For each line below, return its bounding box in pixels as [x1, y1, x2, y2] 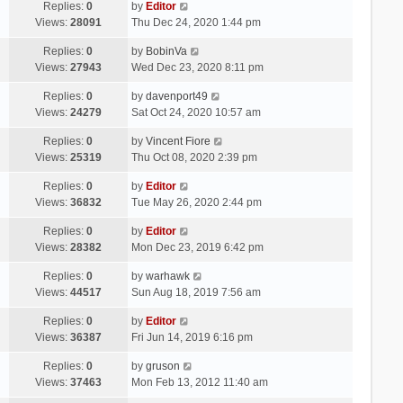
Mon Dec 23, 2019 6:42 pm [130, 240, 264, 254]
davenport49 [145, 89, 208, 103]
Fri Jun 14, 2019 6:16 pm [130, 330, 253, 344]
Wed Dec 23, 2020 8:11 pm [130, 60, 264, 74]
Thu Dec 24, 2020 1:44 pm [130, 15, 261, 29]
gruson [145, 359, 180, 372]
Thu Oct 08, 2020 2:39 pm [130, 150, 257, 164]
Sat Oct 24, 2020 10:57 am [130, 105, 261, 119]
